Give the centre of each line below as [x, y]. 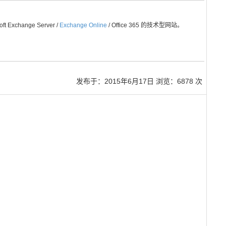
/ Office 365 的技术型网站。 [145, 25]
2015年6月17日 [129, 81]
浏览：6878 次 [178, 81]
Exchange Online [83, 25]
